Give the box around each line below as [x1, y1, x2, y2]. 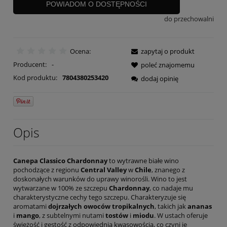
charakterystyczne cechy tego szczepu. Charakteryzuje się [13, 192, 186, 202]
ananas [187, 201, 212, 211]
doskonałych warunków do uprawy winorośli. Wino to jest [13, 174, 187, 183]
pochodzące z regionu [13, 165, 81, 174]
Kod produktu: [13, 72, 57, 82]
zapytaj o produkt [141, 46, 195, 56]
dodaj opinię [141, 73, 178, 83]
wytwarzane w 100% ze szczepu [13, 183, 109, 193]
